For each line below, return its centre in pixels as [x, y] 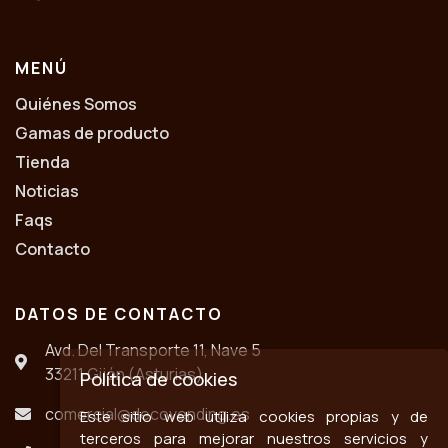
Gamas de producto [92, 132]
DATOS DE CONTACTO [119, 313]
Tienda [42, 161]
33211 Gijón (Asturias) [124, 373]
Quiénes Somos [76, 103]
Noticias [47, 190]
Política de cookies [158, 379]
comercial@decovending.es [147, 413]
